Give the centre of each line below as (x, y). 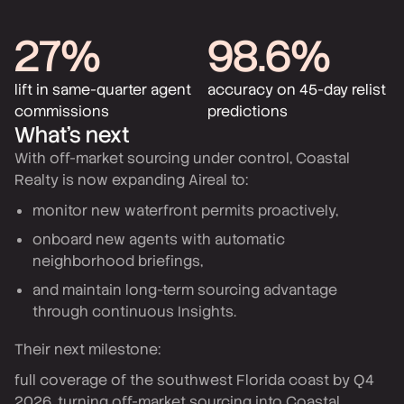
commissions (62, 111)
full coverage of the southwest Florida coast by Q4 (194, 380)
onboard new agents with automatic (159, 239)
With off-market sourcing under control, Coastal (182, 158)
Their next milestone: (87, 349)
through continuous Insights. (134, 312)
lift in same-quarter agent (103, 90)
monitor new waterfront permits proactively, (185, 211)
